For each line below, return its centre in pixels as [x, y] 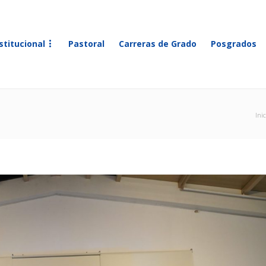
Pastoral [86, 44]
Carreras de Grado [158, 44]
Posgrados [234, 44]
